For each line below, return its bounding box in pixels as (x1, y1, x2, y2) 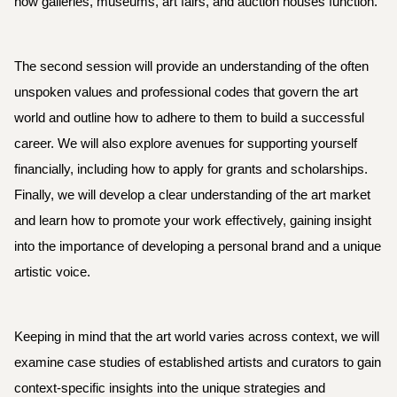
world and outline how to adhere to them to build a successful (14, 111, 364, 126)
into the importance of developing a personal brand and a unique (14, 239, 381, 254)
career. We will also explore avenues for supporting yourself (14, 136, 357, 152)
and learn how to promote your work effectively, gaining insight (14, 214, 371, 229)
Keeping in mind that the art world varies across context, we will (14, 330, 379, 345)
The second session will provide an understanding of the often (14, 59, 369, 74)
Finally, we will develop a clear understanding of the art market (14, 188, 370, 203)
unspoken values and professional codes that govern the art (14, 85, 358, 100)
